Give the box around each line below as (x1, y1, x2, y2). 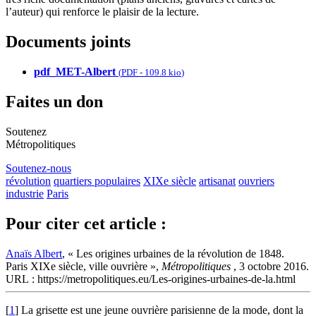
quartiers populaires (54, 174, 140, 187)
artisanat (199, 174, 236, 187)
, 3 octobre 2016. (233, 260, 309, 272)
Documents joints (6, 32, 130, 51)
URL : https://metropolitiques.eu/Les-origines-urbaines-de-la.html (6, 272, 296, 285)
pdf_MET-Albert (34, 66, 116, 78)
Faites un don (6, 92, 103, 111)
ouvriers (238, 174, 274, 187)
